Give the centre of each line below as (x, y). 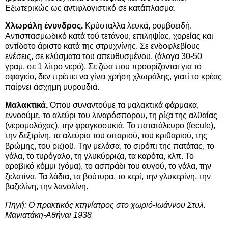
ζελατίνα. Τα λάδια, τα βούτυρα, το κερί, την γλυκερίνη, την (108, 177)
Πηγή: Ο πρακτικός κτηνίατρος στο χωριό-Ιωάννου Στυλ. (105, 205)
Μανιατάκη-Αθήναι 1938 (48, 215)
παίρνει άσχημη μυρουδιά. (52, 87)
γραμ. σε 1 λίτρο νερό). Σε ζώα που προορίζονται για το (103, 67)
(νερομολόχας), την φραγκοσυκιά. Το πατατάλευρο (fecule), (110, 126)
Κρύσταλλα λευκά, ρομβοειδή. (137, 26)
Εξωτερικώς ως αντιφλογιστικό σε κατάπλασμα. (90, 8)
